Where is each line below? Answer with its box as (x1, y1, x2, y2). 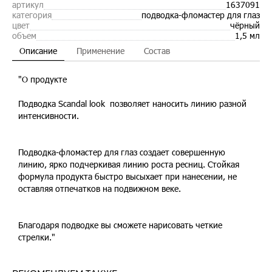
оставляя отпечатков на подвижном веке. (18, 183, 181, 194)
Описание (19, 46, 57, 56)
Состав (144, 46, 170, 56)
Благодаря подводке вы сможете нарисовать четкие (18, 220, 222, 230)
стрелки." (18, 232, 55, 242)
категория (12, 10, 52, 20)
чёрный (230, 20, 260, 30)
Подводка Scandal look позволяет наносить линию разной (18, 98, 246, 109)
